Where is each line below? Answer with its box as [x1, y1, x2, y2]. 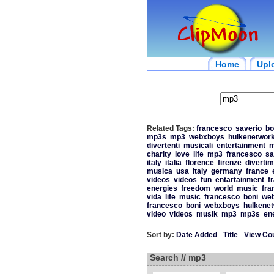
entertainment [216, 141, 265, 150]
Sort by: [146, 231, 174, 239]
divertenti [146, 141, 180, 150]
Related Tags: [146, 124, 194, 133]
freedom [180, 184, 210, 193]
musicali [183, 141, 213, 150]
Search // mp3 [149, 253, 206, 262]
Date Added [176, 231, 217, 239]
